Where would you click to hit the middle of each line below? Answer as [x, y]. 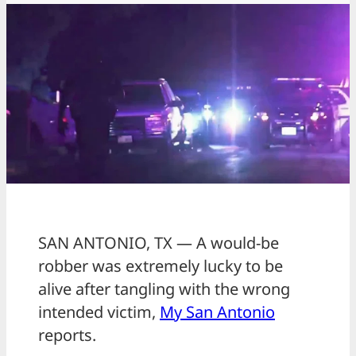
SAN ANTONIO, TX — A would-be [159, 243]
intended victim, [99, 312]
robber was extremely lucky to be [161, 266]
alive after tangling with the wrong [164, 289]
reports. [67, 335]
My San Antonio [217, 312]
